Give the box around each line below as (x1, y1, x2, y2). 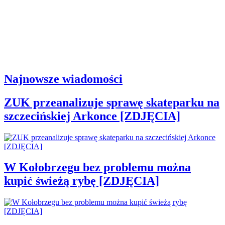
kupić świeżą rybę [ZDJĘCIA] (4, 174, 159, 188)
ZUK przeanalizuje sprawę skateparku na (4, 95, 219, 109)
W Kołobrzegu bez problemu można (4, 161, 191, 174)
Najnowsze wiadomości (4, 72, 123, 85)
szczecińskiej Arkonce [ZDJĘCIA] (4, 109, 180, 123)
